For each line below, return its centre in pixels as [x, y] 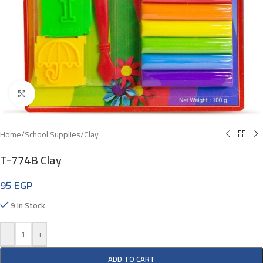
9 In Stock [28, 205]
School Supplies [53, 134]
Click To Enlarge [61, 93]
